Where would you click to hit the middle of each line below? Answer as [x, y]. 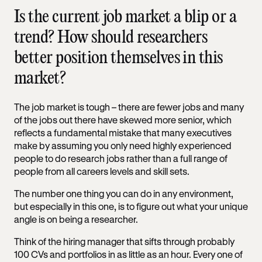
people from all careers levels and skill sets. [103, 171]
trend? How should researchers [111, 37]
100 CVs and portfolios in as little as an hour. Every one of [128, 254]
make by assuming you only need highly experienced [123, 145]
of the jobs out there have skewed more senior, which [123, 119]
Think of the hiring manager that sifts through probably [124, 241]
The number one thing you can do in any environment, [124, 193]
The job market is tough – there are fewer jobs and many [129, 106]
